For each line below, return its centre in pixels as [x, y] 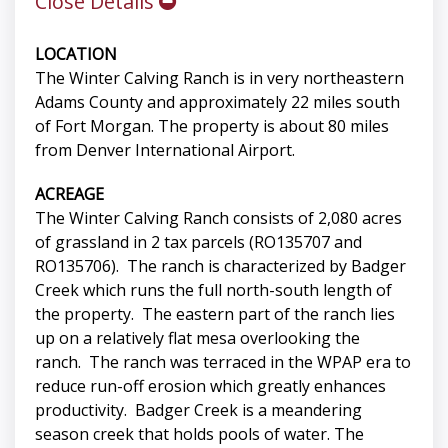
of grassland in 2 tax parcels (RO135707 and [198, 242]
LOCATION [76, 54]
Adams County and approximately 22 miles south [217, 102]
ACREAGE [69, 194]
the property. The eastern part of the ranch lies [215, 314]
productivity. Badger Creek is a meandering [198, 410]
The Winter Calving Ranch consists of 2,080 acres [218, 218]
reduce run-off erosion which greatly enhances [210, 386]
